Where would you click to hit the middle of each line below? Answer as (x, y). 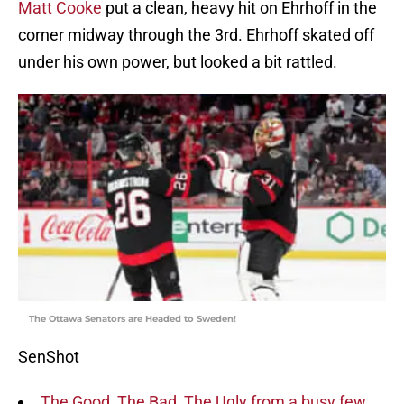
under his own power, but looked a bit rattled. (178, 62)
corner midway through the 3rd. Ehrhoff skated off (196, 35)
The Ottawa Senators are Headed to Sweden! (133, 319)
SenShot (49, 357)
